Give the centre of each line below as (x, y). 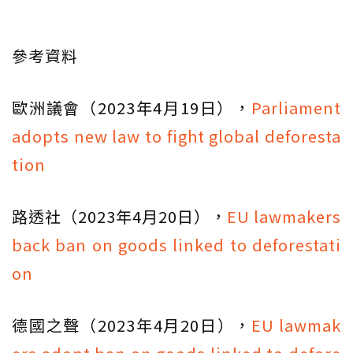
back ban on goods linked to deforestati (176, 244)
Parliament (296, 107)
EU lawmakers (284, 216)
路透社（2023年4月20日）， (119, 216)
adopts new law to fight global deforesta (176, 136)
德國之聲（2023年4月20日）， (132, 325)
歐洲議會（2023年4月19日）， (132, 107)
